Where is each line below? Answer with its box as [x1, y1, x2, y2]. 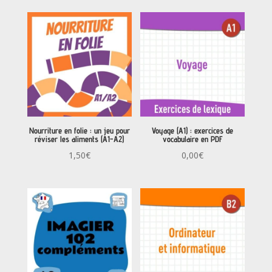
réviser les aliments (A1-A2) [35, 134, 124, 144]
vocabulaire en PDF [162, 134, 223, 144]
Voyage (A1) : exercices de [152, 126, 234, 136]
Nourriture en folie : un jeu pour [29, 126, 130, 136]
